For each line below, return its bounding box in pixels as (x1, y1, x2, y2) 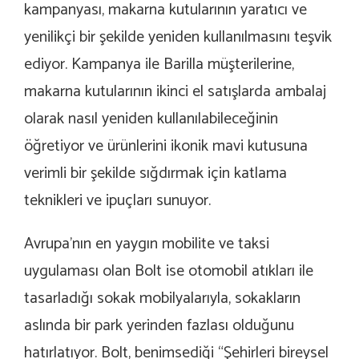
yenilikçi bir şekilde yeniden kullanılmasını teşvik (24, 24, 332, 51)
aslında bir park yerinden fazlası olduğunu (24, 313, 294, 340)
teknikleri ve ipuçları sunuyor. (24, 188, 211, 215)
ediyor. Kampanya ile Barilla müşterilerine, (24, 51, 294, 79)
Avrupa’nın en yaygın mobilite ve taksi (24, 231, 269, 258)
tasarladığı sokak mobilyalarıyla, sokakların (24, 285, 301, 313)
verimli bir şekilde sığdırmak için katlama (24, 160, 287, 188)
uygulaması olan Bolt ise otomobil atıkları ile (24, 258, 313, 285)
